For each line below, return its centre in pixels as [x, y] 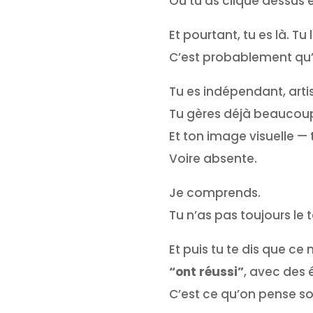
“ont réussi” [206, 271]
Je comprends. [214, 192]
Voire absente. [213, 158]
